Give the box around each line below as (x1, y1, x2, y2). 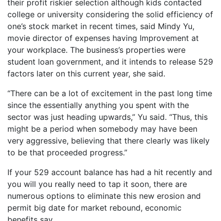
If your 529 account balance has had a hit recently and (7, 167, 212, 177)
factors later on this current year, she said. (7, 69, 165, 78)
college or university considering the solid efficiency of (7, 9, 213, 19)
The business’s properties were (68, 45, 185, 55)
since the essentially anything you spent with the (7, 100, 189, 110)
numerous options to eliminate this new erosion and (7, 191, 201, 201)
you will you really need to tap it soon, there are (7, 179, 187, 189)
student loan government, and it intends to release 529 (7, 57, 213, 67)
